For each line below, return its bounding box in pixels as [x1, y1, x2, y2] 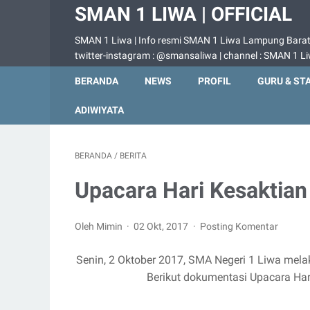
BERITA [120, 151, 147, 161]
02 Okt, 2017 [134, 221, 191, 232]
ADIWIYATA [75, 104, 124, 116]
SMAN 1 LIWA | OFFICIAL [75, 3, 292, 26]
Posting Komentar [199, 221, 278, 232]
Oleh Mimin [75, 221, 125, 232]
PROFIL [198, 75, 231, 86]
